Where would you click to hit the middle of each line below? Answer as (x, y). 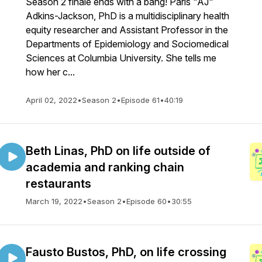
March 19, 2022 (54, 201)
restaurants (58, 184)
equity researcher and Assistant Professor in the (127, 30)
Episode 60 (146, 201)
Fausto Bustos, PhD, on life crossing (126, 252)
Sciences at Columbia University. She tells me (121, 58)
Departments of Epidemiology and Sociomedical (127, 44)
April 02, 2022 (51, 100)
